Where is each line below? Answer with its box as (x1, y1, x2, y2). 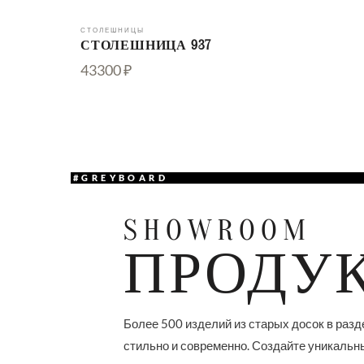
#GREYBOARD (73, 172, 168, 183)
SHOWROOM (123, 214, 312, 247)
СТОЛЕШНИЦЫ (80, 26, 145, 34)
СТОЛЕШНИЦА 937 (80, 38, 212, 53)
